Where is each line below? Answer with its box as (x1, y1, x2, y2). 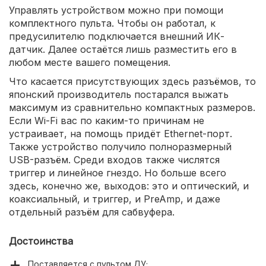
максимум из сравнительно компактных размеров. (9, 102, 255, 114)
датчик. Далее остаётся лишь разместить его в (9, 43, 237, 56)
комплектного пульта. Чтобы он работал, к (9, 17, 216, 30)
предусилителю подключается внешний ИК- (9, 30, 224, 43)
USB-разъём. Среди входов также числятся (9, 154, 220, 166)
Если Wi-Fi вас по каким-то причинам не (9, 115, 204, 127)
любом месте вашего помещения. (9, 56, 170, 69)
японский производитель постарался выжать (9, 88, 229, 101)
